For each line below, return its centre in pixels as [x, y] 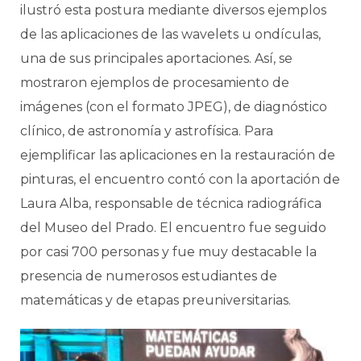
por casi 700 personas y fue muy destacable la [168, 251]
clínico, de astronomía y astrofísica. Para [147, 131]
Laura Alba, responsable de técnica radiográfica [171, 203]
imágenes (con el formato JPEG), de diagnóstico [174, 106]
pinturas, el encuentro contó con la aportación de [180, 179]
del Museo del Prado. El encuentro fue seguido [173, 227]
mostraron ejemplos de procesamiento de [155, 82]
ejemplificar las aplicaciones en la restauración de [178, 155]
